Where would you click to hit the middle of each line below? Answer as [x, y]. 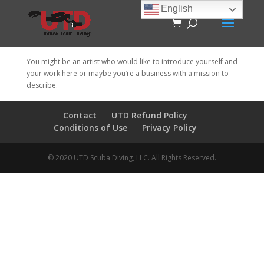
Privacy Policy [170, 128]
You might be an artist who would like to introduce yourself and [132, 62]
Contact [80, 115]
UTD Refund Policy [150, 115]
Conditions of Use [91, 128]
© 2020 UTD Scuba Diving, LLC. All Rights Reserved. [132, 158]
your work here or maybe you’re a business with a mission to [127, 73]
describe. [42, 85]
